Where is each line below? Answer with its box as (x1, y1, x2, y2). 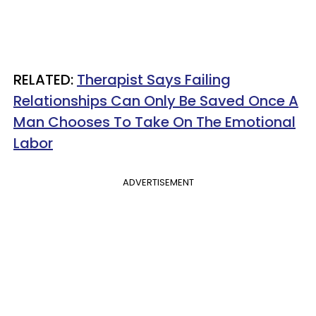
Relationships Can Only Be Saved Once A (13, 91, 298, 111)
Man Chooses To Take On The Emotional (13, 112, 296, 132)
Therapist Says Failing (77, 70, 231, 90)
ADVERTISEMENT (122, 176, 194, 189)
